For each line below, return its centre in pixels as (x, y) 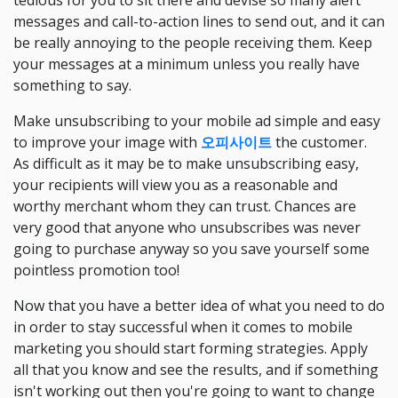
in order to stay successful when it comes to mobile (183, 327)
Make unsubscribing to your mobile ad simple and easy (197, 121)
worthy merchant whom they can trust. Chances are (185, 206)
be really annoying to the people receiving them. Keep (193, 43)
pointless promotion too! (96, 270)
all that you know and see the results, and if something (196, 370)
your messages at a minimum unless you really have (187, 64)
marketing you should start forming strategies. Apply (191, 348)
